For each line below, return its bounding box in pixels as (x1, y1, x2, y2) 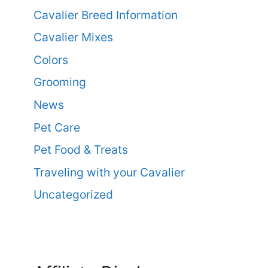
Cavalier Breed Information (33, 7, 178, 22)
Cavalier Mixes (33, 30, 113, 45)
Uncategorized (33, 187, 113, 202)
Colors (33, 52, 68, 67)
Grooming (33, 75, 86, 90)
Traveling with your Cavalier (33, 165, 185, 179)
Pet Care (33, 120, 80, 135)
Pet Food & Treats (33, 142, 128, 157)
